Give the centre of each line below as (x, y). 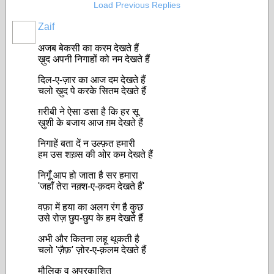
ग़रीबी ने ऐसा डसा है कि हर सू (88, 112)
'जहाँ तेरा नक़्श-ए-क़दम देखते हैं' (91, 186)
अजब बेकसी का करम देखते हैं (88, 48)
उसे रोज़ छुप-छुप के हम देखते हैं (91, 218)
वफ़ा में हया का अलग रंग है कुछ (91, 207)
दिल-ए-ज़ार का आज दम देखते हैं (92, 80)
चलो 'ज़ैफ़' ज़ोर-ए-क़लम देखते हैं (92, 250)
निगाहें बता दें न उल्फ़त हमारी (87, 143)
